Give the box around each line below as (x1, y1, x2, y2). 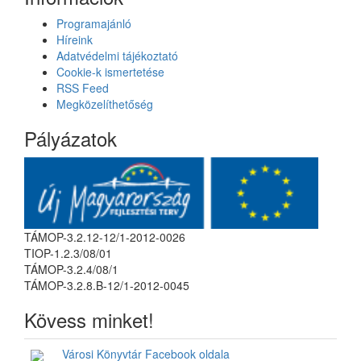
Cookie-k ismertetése (56, 64, 164, 81)
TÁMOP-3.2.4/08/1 (24, 261, 118, 278)
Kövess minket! (24, 305, 154, 334)
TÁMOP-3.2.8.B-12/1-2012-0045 (24, 277, 189, 294)
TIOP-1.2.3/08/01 (24, 245, 112, 262)
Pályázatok (24, 124, 117, 153)
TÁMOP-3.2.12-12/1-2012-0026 (24, 229, 185, 246)
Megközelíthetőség (56, 96, 153, 113)
